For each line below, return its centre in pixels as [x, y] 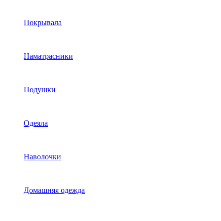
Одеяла [36, 123]
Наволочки [42, 156]
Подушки [40, 89]
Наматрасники [48, 56]
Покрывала [43, 22]
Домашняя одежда [54, 190]
